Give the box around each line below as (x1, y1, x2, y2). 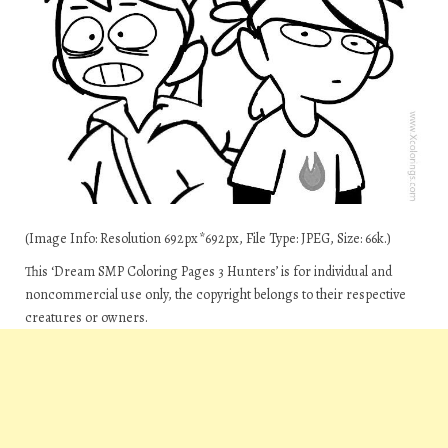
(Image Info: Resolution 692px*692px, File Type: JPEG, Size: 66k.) (25, 229, 391, 248)
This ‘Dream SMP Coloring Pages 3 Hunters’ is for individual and (25, 262, 392, 281)
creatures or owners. (25, 308, 148, 327)
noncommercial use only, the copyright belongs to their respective (25, 285, 406, 304)
